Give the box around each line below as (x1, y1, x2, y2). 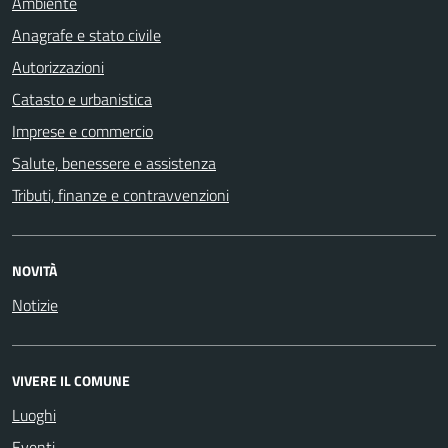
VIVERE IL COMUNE (12, 369, 130, 391)
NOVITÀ (12, 259, 57, 281)
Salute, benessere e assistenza (12, 150, 216, 175)
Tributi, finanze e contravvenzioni (12, 182, 229, 207)
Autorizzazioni (12, 54, 104, 79)
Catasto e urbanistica (12, 86, 152, 111)
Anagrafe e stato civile (12, 22, 161, 47)
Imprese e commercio (12, 118, 153, 143)
